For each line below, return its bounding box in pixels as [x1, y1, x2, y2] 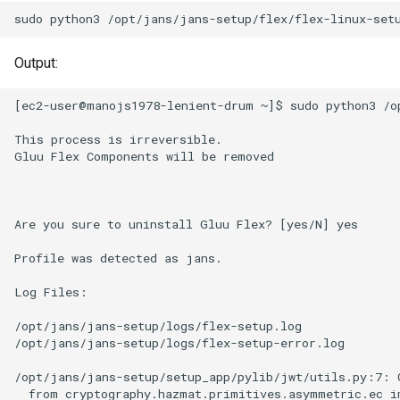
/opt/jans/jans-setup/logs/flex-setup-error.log [14, 335, 345, 352]
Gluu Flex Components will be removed [14, 148, 274, 165]
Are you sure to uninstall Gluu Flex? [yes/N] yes [14, 216, 358, 233]
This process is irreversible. [14, 131, 222, 148]
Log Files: [14, 284, 87, 301]
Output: [14, 54, 58, 71]
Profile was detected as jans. [14, 250, 222, 267]
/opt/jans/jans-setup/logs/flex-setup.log [14, 318, 302, 335]
